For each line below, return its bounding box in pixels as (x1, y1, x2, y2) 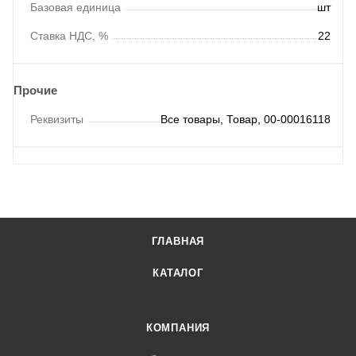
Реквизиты (30, 112, 83, 126)
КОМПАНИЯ (145, 322, 211, 334)
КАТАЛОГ (153, 267, 203, 279)
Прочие (14, 83, 57, 97)
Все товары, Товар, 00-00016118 (161, 112, 331, 126)
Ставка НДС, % (30, 29, 108, 42)
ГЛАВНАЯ (151, 235, 205, 247)
